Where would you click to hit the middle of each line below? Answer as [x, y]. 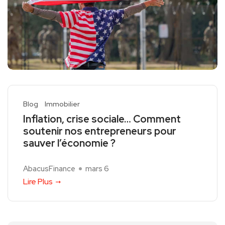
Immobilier [62, 104]
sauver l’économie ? [69, 143]
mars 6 [97, 169]
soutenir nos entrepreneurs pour [100, 131]
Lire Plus [38, 182]
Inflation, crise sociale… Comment [102, 119]
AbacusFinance [49, 169]
